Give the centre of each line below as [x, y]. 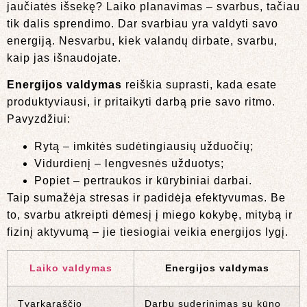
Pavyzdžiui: [39, 119]
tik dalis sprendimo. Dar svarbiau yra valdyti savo [143, 23]
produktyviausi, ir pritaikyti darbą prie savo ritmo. [141, 102]
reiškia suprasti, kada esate [199, 85]
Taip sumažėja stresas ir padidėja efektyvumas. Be [146, 197]
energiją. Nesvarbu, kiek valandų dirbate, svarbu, [142, 40]
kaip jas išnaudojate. [64, 58]
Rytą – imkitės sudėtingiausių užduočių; [144, 146]
